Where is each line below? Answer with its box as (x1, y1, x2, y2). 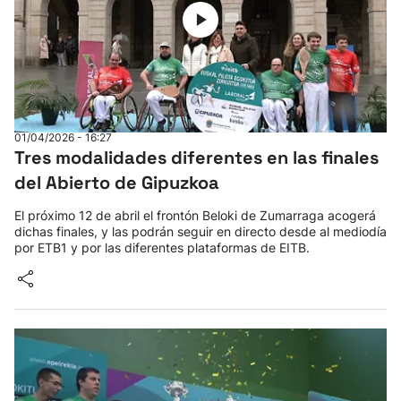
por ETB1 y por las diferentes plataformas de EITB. (14, 240, 310, 255)
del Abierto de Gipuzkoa (14, 171, 219, 194)
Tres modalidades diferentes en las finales (14, 146, 379, 169)
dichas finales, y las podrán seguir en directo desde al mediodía (14, 224, 387, 239)
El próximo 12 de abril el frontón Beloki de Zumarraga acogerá (14, 208, 376, 223)
